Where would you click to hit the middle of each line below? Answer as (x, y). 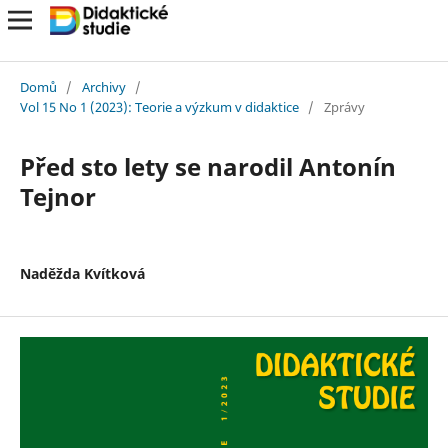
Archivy (103, 86)
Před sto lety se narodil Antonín (207, 166)
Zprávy (344, 106)
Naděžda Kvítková (82, 273)
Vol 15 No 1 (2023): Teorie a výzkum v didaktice (159, 106)
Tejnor (57, 196)
